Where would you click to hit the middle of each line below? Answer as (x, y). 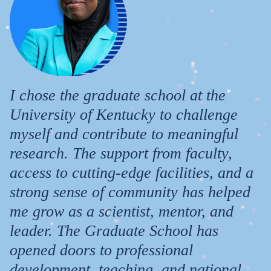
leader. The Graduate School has (114, 230)
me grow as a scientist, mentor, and (122, 211)
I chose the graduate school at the (118, 95)
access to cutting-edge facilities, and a (132, 172)
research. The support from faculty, (121, 153)
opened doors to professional (101, 250)
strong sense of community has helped (130, 192)
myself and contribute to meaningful (124, 134)
